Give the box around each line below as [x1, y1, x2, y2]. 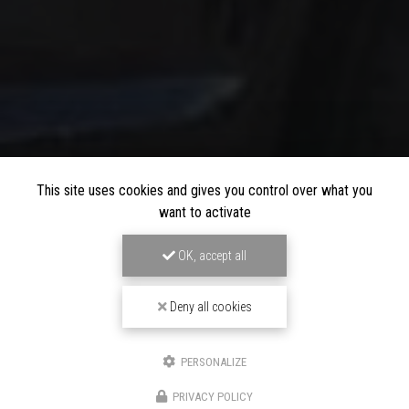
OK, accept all [175, 248, 246, 263]
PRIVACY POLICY [173, 390, 253, 404]
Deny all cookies [166, 299, 252, 314]
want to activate [158, 204, 251, 221]
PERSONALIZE [178, 355, 246, 369]
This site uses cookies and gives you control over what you [37, 182, 372, 199]
